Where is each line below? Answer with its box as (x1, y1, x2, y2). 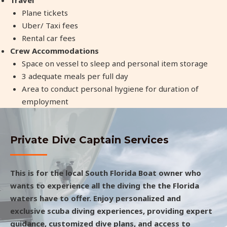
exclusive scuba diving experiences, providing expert (10, 205, 212, 216)
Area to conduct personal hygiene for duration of (21, 83, 199, 94)
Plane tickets (21, 7, 68, 18)
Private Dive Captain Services (10, 133, 169, 146)
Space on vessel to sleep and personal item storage (21, 58, 208, 68)
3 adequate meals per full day (21, 70, 128, 81)
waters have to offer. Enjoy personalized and (10, 193, 181, 203)
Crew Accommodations (10, 45, 99, 56)
